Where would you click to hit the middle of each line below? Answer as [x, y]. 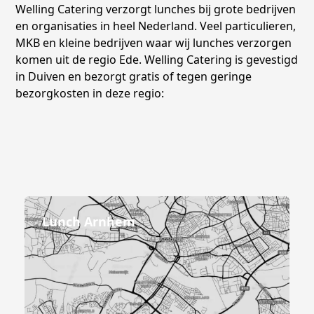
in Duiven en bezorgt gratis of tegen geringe [134, 76]
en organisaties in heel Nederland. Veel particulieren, [156, 26]
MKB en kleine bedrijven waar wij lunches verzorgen [154, 42]
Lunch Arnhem [88, 221]
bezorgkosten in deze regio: [90, 93]
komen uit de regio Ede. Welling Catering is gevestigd [157, 59]
